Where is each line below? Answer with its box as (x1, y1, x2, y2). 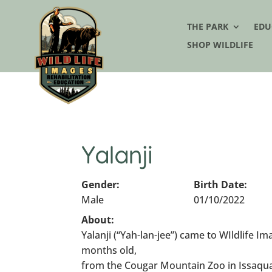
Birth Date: (193, 178, 247, 192)
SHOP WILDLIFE (187, 39, 254, 51)
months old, (81, 243, 137, 257)
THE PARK (187, 21, 229, 33)
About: (81, 213, 115, 227)
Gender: (81, 178, 120, 192)
